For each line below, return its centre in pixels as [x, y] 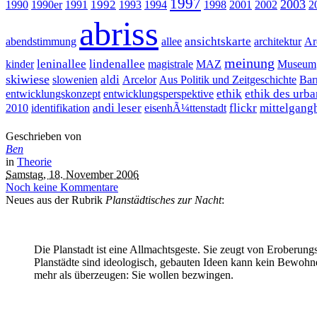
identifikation [60, 108]
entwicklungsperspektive [158, 93]
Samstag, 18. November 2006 [72, 174]
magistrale [171, 64]
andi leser [117, 108]
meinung [249, 63]
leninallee [62, 64]
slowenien [75, 79]
